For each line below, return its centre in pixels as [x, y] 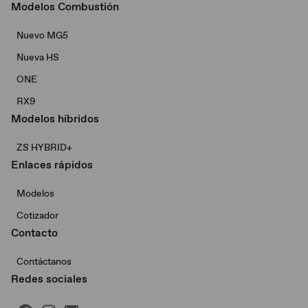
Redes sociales [49, 278]
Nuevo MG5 [42, 35]
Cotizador [37, 215]
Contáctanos [44, 261]
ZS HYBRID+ [44, 147]
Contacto [34, 232]
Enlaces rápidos [52, 164]
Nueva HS [38, 57]
